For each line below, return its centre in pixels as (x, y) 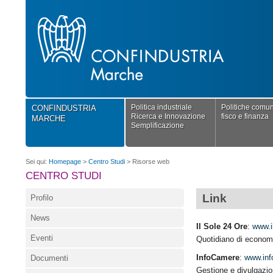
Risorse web (150, 161)
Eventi (42, 238)
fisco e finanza (245, 116)
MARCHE (48, 119)
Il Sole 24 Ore (222, 226)
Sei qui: (37, 161)
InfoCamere (218, 258)
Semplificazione (157, 126)
